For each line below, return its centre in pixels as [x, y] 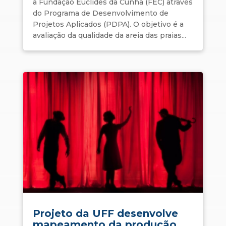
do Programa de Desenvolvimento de [100, 13]
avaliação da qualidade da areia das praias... [109, 35]
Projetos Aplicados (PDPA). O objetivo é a [108, 24]
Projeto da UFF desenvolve [105, 213]
